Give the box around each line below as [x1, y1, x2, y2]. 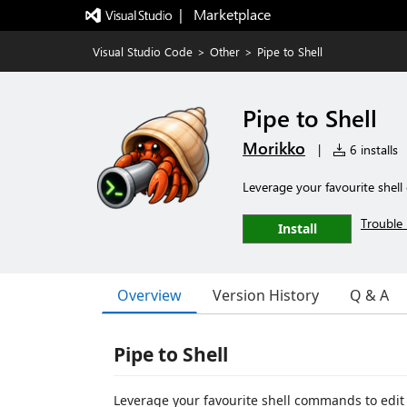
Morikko [243, 137, 305, 159]
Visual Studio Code [93, 44, 193, 59]
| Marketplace [178, 5, 271, 24]
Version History [213, 285, 319, 305]
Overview [117, 284, 182, 305]
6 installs [346, 141, 398, 158]
